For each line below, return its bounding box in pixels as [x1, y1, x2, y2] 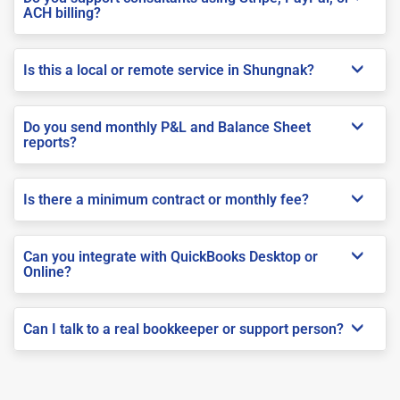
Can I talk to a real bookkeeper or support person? [23, 320, 344, 337]
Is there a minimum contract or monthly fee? [23, 190, 309, 208]
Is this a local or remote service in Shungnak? [23, 61, 314, 79]
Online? [23, 262, 71, 280]
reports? [23, 133, 77, 151]
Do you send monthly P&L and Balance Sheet [23, 118, 311, 136]
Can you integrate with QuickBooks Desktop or [23, 247, 318, 265]
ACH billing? [23, 4, 101, 21]
